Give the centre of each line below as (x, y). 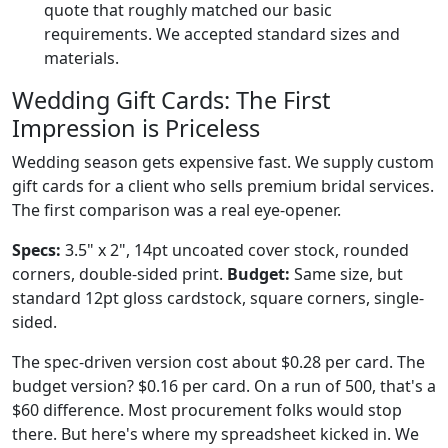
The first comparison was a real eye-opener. (176, 209)
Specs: (36, 249)
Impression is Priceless (136, 127)
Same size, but (346, 273)
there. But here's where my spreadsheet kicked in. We (215, 433)
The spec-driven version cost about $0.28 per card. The (218, 361)
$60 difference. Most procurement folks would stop (207, 409)
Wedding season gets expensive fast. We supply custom (223, 161)
